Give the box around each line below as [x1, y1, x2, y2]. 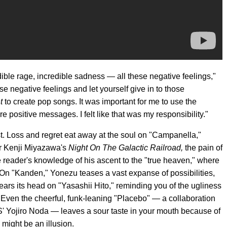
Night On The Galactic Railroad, [68, 143, 185, 153]
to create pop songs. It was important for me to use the [3, 97, 197, 106]
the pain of [185, 143, 222, 153]
